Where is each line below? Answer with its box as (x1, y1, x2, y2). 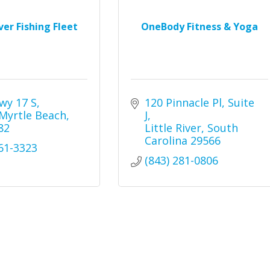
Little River (144, 121, 201, 135)
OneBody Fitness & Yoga (140, 20, 258, 33)
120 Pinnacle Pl (144, 95, 222, 110)
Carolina (144, 133, 187, 148)
